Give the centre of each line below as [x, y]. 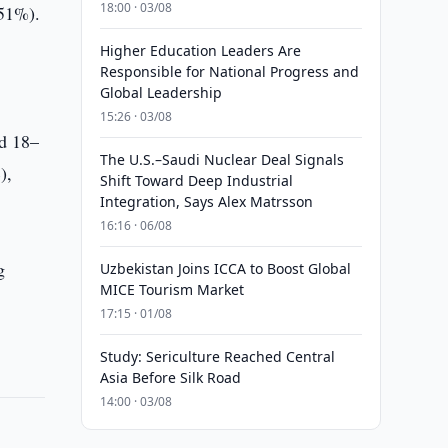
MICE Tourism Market [171, 289]
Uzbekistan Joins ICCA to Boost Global [225, 268]
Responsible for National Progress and [229, 71]
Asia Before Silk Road [170, 377]
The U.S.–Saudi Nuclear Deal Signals [221, 159]
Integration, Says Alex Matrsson [206, 201]
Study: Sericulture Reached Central [217, 356]
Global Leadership [160, 92]
